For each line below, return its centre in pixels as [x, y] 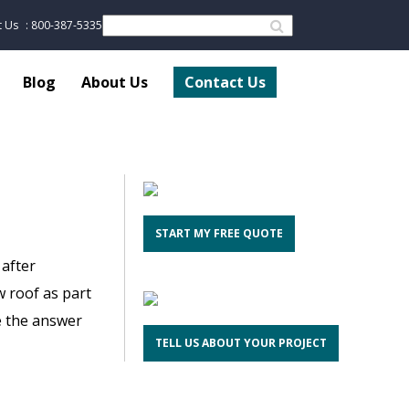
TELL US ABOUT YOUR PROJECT [241, 342]
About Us [115, 82]
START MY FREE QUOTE [219, 233]
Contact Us [225, 82]
